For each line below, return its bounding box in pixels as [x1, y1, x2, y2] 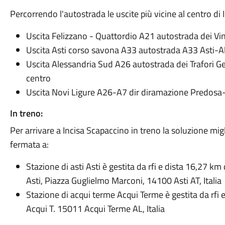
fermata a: [10, 138, 49, 151]
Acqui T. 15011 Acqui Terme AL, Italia [26, 202, 165, 215]
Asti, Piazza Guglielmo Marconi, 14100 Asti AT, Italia [26, 174, 221, 187]
